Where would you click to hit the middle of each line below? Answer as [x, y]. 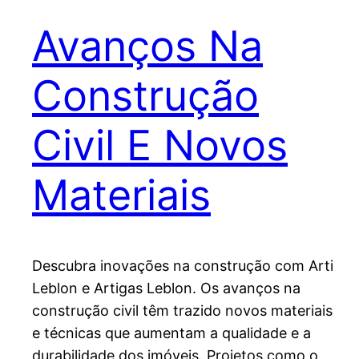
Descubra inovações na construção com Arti [183, 266]
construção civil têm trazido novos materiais [182, 311]
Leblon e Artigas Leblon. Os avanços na [166, 288]
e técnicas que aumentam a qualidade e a [171, 333]
